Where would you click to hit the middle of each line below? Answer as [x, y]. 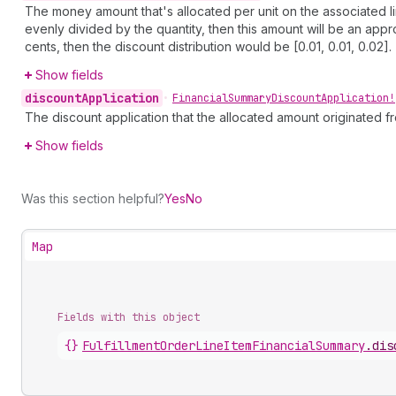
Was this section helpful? [93, 198]
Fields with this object [129, 317]
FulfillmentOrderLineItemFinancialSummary [224, 346]
